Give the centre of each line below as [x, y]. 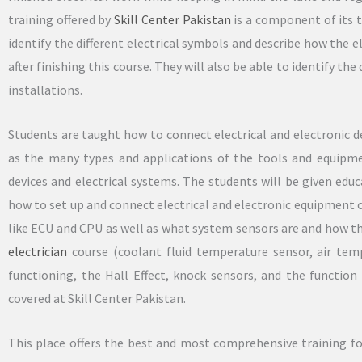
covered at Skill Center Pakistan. [97, 298]
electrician [38, 251]
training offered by [61, 20]
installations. [45, 90]
